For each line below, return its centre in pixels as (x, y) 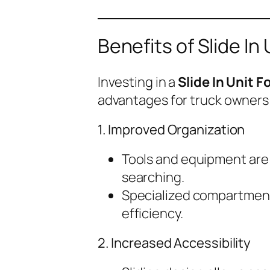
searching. (153, 177)
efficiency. (152, 213)
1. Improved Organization (171, 129)
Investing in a (138, 82)
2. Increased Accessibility (174, 243)
